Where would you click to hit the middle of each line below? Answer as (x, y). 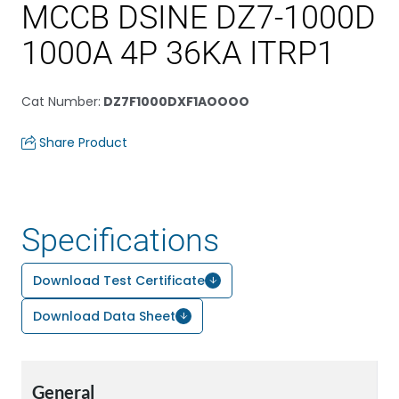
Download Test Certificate (119, 281)
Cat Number (60, 102)
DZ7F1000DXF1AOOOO (175, 102)
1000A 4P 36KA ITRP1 (178, 53)
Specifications (120, 240)
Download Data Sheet (104, 316)
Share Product (83, 142)
